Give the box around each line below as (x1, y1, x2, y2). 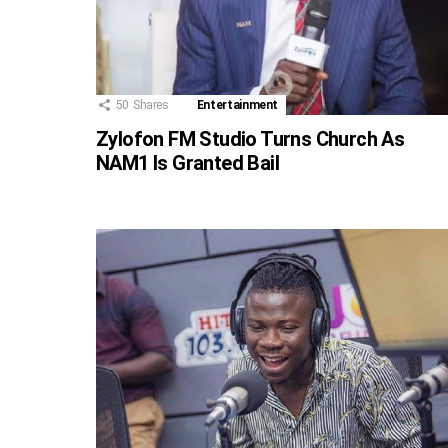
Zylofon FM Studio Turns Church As (96, 126, 405, 151)
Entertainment (196, 97, 279, 112)
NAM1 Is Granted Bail (96, 150, 279, 175)
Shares (132, 97, 169, 112)
